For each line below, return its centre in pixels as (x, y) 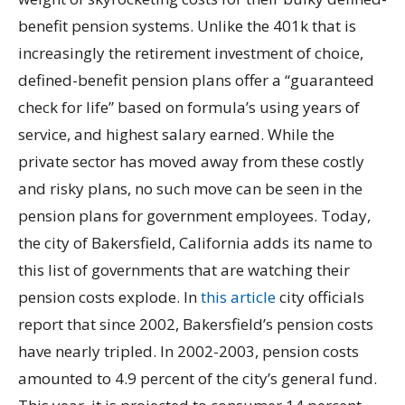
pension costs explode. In (109, 297)
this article (238, 297)
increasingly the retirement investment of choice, (191, 52)
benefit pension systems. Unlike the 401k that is (187, 25)
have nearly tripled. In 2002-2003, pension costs (188, 351)
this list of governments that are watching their (184, 269)
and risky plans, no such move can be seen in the (190, 188)
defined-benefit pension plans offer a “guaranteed (196, 80)
